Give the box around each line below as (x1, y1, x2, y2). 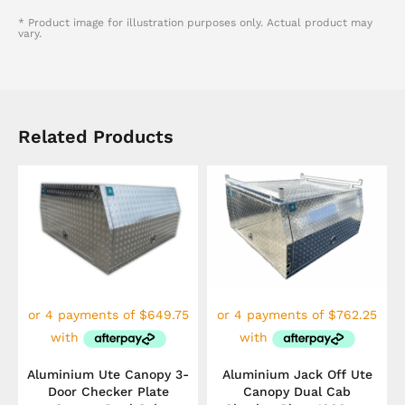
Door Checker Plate (47, 383, 169, 399)
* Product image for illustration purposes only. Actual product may (18, 16, 372, 30)
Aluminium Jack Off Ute (221, 366, 372, 381)
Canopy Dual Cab (243, 383, 351, 399)
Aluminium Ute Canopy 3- (27, 366, 189, 381)
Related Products (18, 126, 174, 148)
